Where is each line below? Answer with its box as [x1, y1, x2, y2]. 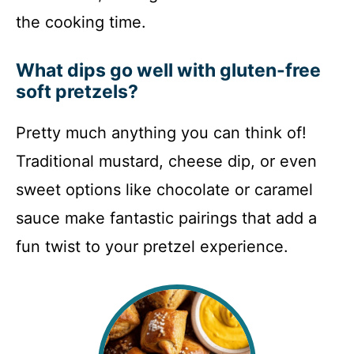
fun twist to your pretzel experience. [16, 237, 288, 256]
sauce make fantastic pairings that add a [16, 209, 317, 228]
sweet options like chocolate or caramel [16, 180, 313, 199]
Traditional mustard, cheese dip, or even [16, 152, 317, 171]
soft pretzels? [16, 81, 138, 103]
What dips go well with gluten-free [16, 59, 321, 81]
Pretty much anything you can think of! [16, 123, 307, 142]
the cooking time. [16, 13, 146, 32]
